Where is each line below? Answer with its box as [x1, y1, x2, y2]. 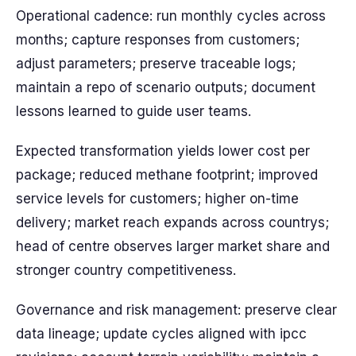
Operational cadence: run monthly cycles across [16, 8, 326, 24]
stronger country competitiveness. [16, 262, 236, 278]
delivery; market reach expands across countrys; [16, 215, 329, 230]
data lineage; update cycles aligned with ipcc [16, 326, 307, 342]
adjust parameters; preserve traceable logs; [16, 56, 296, 72]
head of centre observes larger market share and [16, 238, 330, 254]
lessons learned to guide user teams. [16, 103, 251, 119]
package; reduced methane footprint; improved [16, 167, 318, 183]
